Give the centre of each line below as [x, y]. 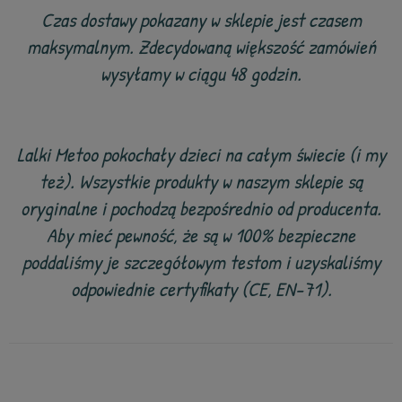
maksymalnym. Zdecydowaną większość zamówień [201, 47]
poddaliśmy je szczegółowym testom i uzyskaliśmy [201, 262]
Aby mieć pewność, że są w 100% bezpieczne [201, 235]
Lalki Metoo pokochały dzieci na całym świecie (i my [201, 154]
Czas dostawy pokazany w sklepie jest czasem [201, 20]
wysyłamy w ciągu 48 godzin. [201, 74]
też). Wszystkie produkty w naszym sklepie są [201, 181]
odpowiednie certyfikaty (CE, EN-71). [201, 289]
